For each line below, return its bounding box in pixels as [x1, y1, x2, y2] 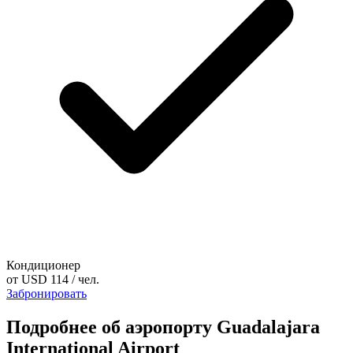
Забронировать [6, 287, 87, 301]
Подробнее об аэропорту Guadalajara [6, 317, 320, 338]
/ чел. [72, 273, 99, 287]
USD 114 [21, 273, 69, 287]
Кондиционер [6, 258, 80, 273]
